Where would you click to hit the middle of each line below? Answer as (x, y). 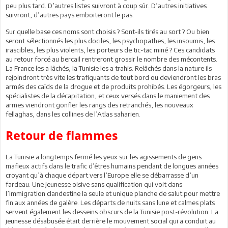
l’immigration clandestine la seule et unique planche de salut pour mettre (113, 193)
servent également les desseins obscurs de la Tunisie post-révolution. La (112, 211)
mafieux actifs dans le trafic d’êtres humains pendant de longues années (112, 166)
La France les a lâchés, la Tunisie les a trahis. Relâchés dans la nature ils (109, 68)
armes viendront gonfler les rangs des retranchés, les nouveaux (99, 105)
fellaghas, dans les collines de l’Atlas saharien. (73, 114)
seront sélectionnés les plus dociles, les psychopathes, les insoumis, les (110, 40)
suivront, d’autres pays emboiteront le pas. (70, 15)
